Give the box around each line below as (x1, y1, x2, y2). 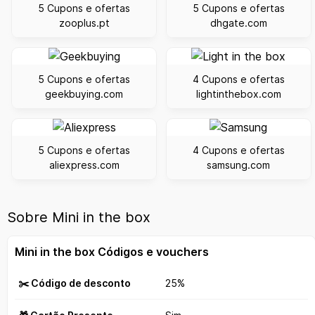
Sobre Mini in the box (7, 209, 150, 226)
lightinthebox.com (195, 88, 281, 101)
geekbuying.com (45, 88, 124, 101)
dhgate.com (210, 17, 267, 30)
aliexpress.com (49, 158, 120, 171)
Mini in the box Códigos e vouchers (15, 245, 209, 259)
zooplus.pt (58, 17, 110, 30)
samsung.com (207, 158, 271, 171)
